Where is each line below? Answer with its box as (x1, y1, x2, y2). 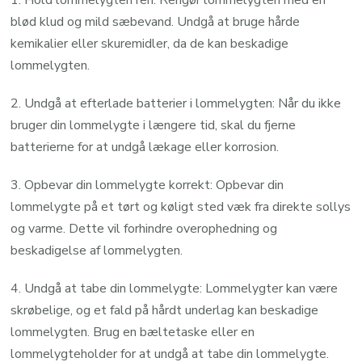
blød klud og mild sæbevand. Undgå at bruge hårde (11, 12, 301, 31)
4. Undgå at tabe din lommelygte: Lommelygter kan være (11, 279, 339, 297)
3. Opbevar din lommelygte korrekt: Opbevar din (11, 175, 284, 194)
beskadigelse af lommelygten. (11, 241, 183, 259)
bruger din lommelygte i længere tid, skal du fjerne (11, 116, 297, 134)
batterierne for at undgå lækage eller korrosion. (11, 137, 280, 156)
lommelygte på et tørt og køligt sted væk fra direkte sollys (11, 197, 351, 216)
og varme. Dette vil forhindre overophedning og (11, 219, 278, 238)
